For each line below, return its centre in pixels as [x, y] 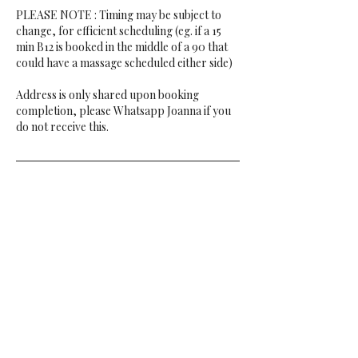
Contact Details [72, 259]
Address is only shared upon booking [107, 95]
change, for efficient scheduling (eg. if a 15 [119, 31]
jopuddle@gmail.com [69, 322]
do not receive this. [62, 127]
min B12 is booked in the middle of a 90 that [122, 47]
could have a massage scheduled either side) [124, 63]
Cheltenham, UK [57, 288]
